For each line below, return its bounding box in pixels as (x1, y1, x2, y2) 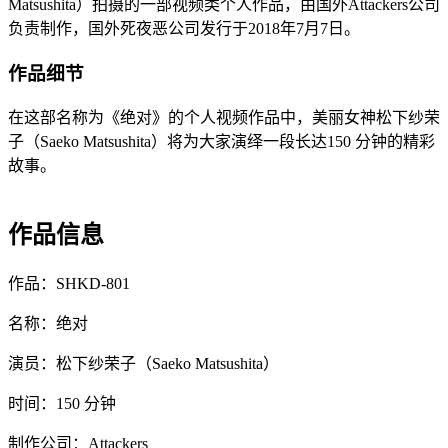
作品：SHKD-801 (8, 274, 130, 292)
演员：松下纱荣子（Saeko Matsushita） (8, 354, 279, 372)
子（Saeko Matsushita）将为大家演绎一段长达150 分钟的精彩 (8, 132, 435, 150)
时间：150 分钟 (8, 394, 116, 412)
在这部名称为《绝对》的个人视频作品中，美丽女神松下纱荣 (8, 108, 440, 126)
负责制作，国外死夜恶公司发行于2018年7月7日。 (8, 20, 360, 38)
